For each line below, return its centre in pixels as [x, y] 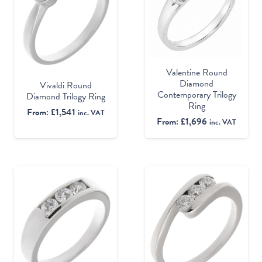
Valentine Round [196, 72]
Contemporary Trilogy [196, 94]
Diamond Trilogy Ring [65, 96]
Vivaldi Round [65, 85]
